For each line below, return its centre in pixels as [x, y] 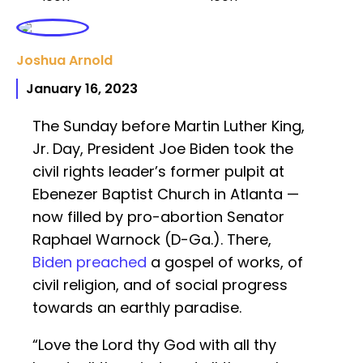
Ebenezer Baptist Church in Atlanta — [166, 194]
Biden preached [90, 263]
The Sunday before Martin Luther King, [169, 126]
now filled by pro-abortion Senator [158, 217]
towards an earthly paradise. [137, 308]
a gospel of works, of [225, 263]
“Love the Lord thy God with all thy [154, 345]
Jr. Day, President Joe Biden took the [163, 149]
